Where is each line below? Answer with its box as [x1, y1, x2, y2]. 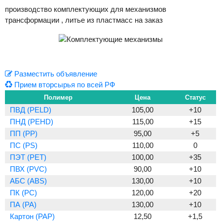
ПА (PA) [10, 200, 37, 209]
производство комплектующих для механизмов [5, 5, 166, 13]
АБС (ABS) [10, 177, 47, 185]
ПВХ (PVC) [10, 165, 47, 174]
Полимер [43, 94, 73, 102]
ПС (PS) [10, 141, 37, 150]
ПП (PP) [10, 129, 37, 138]
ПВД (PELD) [10, 106, 51, 114]
